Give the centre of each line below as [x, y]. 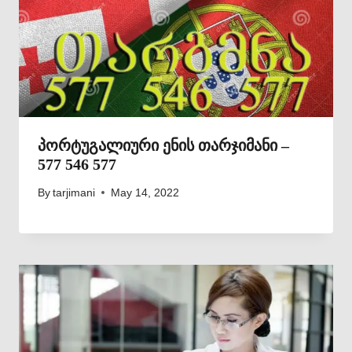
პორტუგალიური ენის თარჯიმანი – [163, 146]
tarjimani [74, 192]
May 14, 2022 [145, 192]
